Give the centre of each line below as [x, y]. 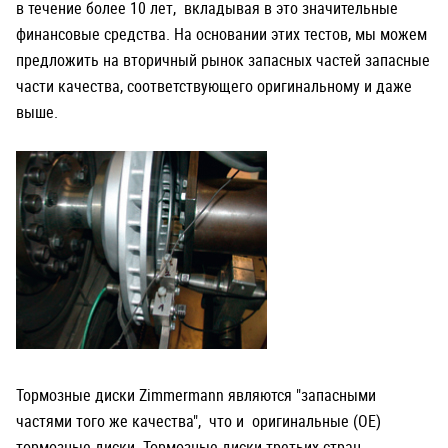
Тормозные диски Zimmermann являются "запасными [196, 395]
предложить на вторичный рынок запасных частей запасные [223, 60]
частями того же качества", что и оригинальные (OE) [198, 421]
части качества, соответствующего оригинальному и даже [214, 86]
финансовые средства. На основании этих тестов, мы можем [221, 34]
